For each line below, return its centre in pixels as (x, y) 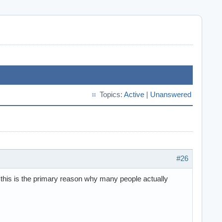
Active (134, 95)
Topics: (112, 95)
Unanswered (171, 95)
